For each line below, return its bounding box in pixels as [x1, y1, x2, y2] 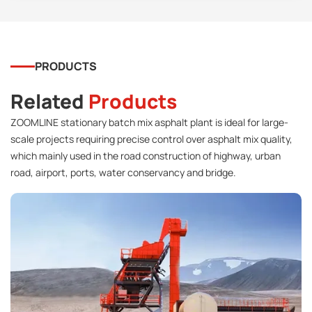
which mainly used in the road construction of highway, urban [10, 149, 281, 163]
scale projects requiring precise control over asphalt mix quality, [10, 132, 292, 146]
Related [10, 88, 88, 115]
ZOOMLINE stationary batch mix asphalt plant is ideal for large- [10, 116, 288, 130]
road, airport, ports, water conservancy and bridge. [10, 166, 238, 180]
